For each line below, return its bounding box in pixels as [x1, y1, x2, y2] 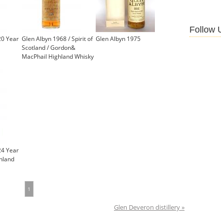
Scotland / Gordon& [22, 43, 75, 52]
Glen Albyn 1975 [96, 35, 141, 43]
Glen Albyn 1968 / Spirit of [22, 35, 93, 43]
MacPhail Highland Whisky [22, 52, 94, 61]
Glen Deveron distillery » [114, 203, 184, 212]
